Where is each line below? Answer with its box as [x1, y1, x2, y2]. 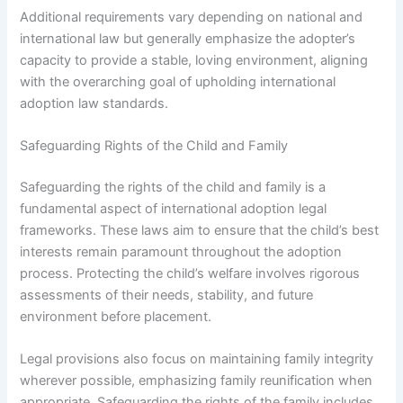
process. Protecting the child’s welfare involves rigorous [20, 264, 361, 282]
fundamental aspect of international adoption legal [20, 200, 327, 217]
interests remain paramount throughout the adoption [20, 243, 343, 260]
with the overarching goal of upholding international [20, 73, 336, 90]
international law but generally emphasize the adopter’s [20, 30, 356, 47]
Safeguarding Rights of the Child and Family [20, 138, 289, 155]
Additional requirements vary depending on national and [20, 8, 363, 25]
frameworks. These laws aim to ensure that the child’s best [20, 221, 380, 238]
